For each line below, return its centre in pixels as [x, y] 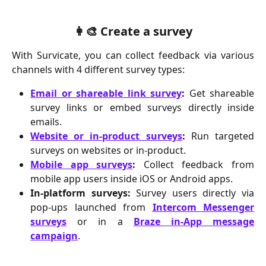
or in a [100, 221]
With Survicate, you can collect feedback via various [133, 55]
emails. [46, 121]
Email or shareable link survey [106, 93]
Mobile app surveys [82, 164]
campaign [54, 235]
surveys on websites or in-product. [108, 150]
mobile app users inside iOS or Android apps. [132, 178]
